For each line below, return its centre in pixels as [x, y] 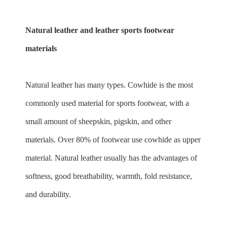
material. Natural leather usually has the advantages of [111, 158]
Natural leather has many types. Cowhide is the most [109, 85]
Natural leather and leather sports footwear [100, 30]
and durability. [48, 194]
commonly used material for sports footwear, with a [107, 103]
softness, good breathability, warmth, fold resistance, [109, 176]
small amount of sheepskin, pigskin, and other [98, 121]
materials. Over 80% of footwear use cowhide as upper [113, 140]
